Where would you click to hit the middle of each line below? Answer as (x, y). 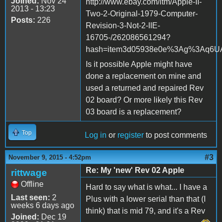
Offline (32, 184)
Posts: (23, 20)
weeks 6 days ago (43, 205)
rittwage (29, 172)
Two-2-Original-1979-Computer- (142, 13)
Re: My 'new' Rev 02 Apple (135, 170)
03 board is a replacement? (134, 111)
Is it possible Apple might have (139, 64)
